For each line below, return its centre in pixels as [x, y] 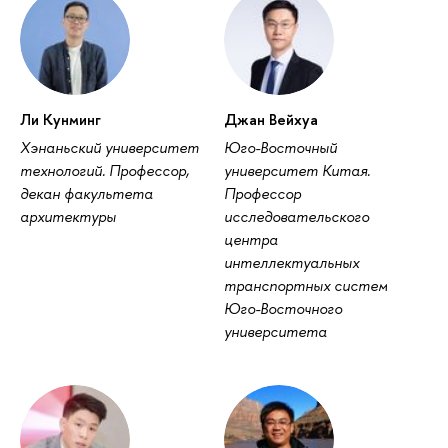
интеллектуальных [291, 263]
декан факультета [86, 194]
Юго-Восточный [280, 148]
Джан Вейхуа [270, 120]
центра [250, 240]
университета [275, 332]
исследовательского [296, 217]
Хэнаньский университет [109, 148]
